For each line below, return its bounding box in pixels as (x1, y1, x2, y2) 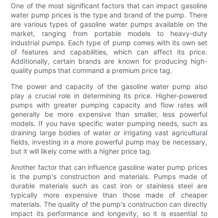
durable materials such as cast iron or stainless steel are (11, 181, 207, 190)
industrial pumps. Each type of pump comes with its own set (11, 38, 207, 47)
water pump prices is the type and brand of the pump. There (11, 10, 207, 19)
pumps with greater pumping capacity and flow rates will (11, 100, 207, 109)
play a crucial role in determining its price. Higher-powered (11, 91, 207, 100)
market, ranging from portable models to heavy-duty (11, 29, 207, 37)
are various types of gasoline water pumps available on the (11, 19, 207, 28)
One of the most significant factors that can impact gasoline (11, 1, 207, 10)
